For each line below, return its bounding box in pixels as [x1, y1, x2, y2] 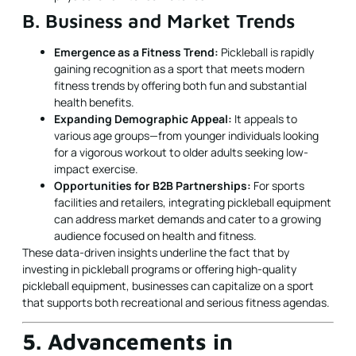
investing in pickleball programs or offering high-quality [22, 261, 296, 277]
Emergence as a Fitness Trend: [54, 44, 219, 60]
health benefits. [54, 94, 134, 110]
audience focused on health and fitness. [54, 227, 257, 243]
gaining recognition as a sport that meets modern [54, 60, 304, 76]
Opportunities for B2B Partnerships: [54, 177, 251, 193]
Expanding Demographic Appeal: [54, 110, 232, 126]
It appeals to [232, 110, 297, 126]
